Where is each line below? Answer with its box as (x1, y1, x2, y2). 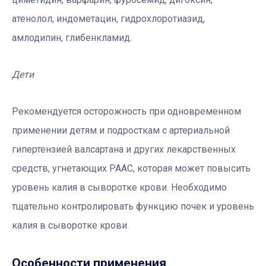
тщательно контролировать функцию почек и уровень (12, 201, 254, 213)
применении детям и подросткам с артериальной (12, 125, 230, 137)
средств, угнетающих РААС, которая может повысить (12, 163, 251, 175)
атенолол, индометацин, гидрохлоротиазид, (12, 13, 205, 25)
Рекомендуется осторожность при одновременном (12, 106, 241, 118)
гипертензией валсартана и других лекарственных (12, 144, 236, 156)
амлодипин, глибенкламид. (12, 32, 132, 44)
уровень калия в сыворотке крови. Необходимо (12, 182, 227, 194)
